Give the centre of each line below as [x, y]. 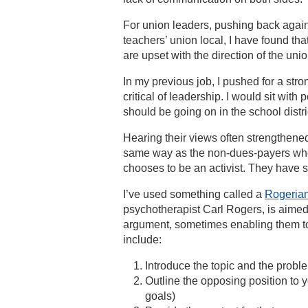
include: [142, 240]
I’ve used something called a [194, 194]
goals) [160, 296]
